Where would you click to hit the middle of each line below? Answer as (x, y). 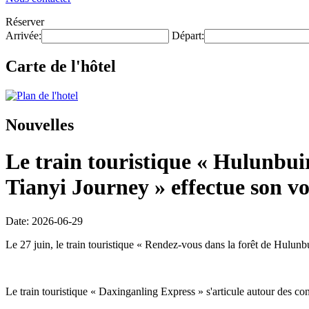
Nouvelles (40, 124)
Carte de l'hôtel (61, 66)
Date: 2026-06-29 (44, 221)
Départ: (188, 36)
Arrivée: (23, 36)
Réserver (25, 22)
